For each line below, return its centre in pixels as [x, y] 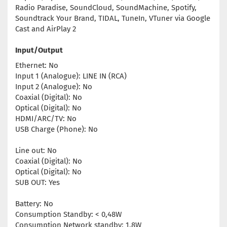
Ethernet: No [37, 66]
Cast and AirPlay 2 [46, 29]
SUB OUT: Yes [37, 183]
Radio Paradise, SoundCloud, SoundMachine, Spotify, [106, 8]
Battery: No [34, 204]
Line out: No [36, 151]
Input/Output [39, 50]
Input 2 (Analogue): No [54, 87]
